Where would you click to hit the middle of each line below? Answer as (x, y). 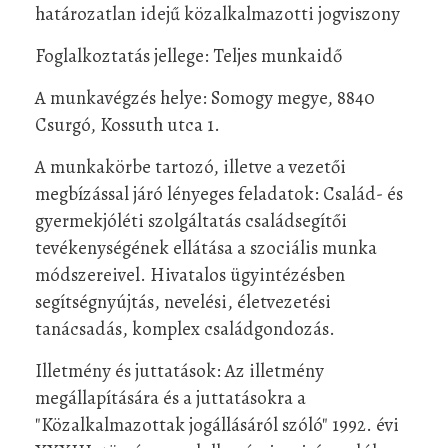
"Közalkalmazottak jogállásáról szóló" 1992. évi (217, 424)
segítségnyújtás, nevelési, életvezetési (183, 301)
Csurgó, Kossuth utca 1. (127, 124)
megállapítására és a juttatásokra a (170, 397)
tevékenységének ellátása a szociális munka (206, 247)
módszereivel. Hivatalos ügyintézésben (190, 274)
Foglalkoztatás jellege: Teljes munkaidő (188, 55)
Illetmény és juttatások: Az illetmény (179, 370)
